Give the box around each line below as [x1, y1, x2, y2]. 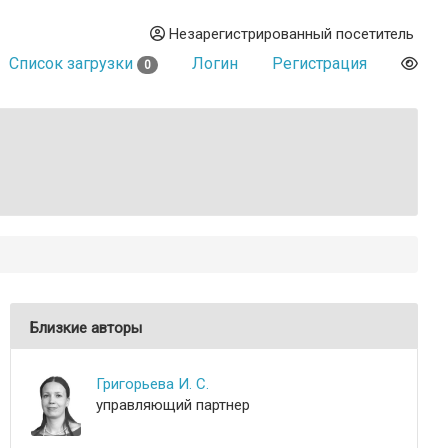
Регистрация [272, 54, 367, 73]
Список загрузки [9, 54, 137, 73]
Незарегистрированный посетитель [165, 25, 414, 43]
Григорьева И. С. [96, 375, 209, 393]
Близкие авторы [30, 319, 142, 337]
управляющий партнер [96, 396, 250, 414]
